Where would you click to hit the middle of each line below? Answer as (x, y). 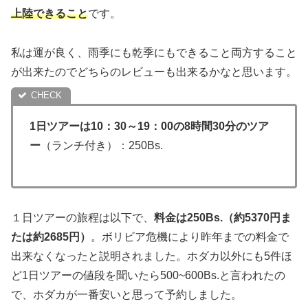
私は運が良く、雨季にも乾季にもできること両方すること (154, 52)
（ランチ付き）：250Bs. (102, 145)
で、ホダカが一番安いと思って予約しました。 (126, 294)
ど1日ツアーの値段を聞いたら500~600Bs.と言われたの (148, 275)
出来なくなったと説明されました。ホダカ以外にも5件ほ (152, 256)
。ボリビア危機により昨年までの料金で (190, 236)
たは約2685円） (51, 236)
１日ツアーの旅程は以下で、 (82, 217)
